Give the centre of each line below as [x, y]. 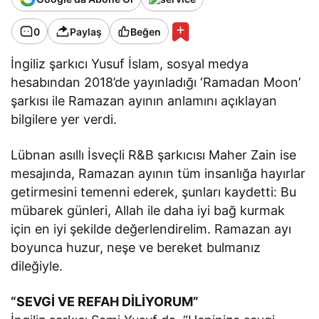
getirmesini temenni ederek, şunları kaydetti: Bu [154, 192]
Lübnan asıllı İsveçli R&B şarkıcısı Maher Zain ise [154, 155]
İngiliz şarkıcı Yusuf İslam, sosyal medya [130, 64]
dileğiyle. [37, 266]
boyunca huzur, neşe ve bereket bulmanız [136, 248]
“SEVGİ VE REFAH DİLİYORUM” [105, 302]
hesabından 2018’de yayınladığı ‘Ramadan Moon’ [156, 83]
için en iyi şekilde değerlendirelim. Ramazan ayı [151, 229]
